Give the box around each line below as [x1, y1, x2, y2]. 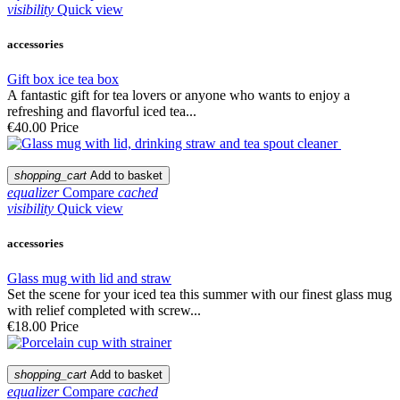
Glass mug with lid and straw [7, 271, 171, 287]
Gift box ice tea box [7, 71, 119, 87]
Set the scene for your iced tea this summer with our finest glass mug [7, 287, 392, 303]
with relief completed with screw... [7, 303, 201, 319]
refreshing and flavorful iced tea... [7, 104, 196, 120]
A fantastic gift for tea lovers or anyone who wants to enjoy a [7, 87, 350, 104]
